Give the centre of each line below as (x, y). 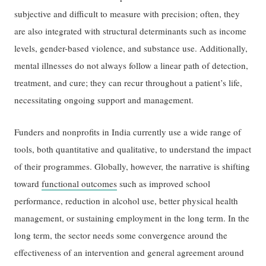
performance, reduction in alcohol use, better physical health (126, 201)
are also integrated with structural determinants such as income (131, 31)
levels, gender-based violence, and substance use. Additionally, (131, 48)
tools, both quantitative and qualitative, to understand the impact (133, 149)
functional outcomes (80, 184)
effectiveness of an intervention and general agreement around (129, 253)
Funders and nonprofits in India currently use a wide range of (128, 132)
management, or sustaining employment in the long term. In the (132, 218)
